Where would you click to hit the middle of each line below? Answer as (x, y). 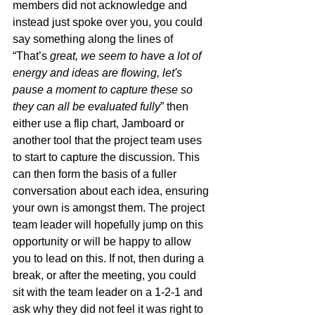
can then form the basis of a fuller (96, 174)
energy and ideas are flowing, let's (99, 72)
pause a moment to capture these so (104, 89)
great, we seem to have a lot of (126, 56)
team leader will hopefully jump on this (109, 224)
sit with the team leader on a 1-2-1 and (109, 292)
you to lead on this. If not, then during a (110, 258)
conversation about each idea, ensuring (112, 191)
